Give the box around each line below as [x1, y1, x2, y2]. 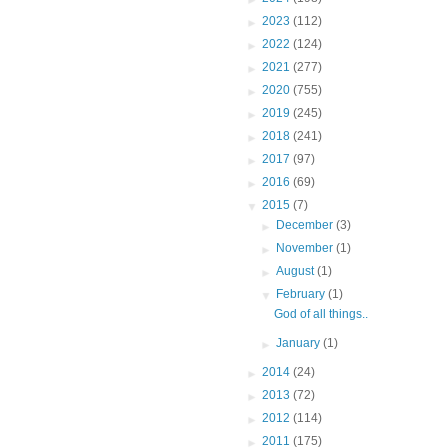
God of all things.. [273, 307, 368, 322]
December [276, 218, 337, 233]
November [276, 241, 337, 256]
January [276, 336, 324, 351]
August [276, 264, 318, 279]
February [276, 287, 329, 302]
